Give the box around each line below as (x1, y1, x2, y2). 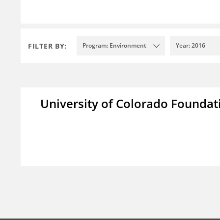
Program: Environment (82, 41, 146, 50)
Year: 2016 (176, 41, 205, 50)
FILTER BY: (28, 41, 67, 51)
